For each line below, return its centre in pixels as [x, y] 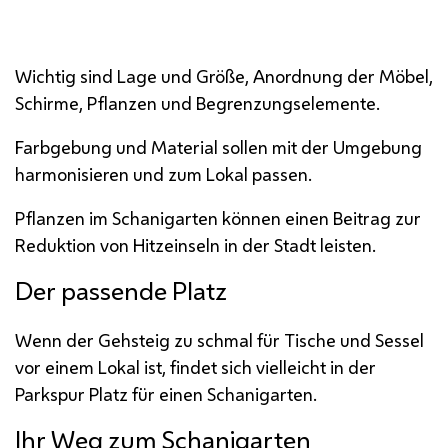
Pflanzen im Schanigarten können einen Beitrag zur [218, 217]
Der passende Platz [121, 290]
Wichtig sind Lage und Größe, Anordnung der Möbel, [224, 75]
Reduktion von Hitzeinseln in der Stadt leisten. [195, 244]
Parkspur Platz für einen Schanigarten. [166, 393]
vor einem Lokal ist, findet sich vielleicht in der [195, 366]
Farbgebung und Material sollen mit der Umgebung [218, 146]
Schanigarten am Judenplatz [135, 45]
